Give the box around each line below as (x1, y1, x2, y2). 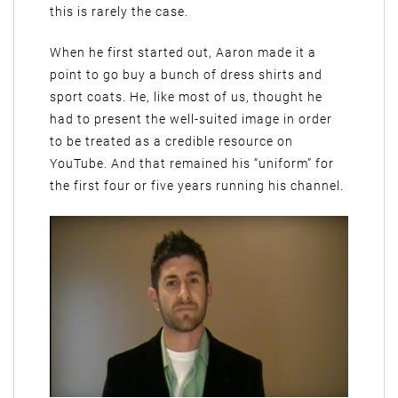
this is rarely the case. (50, 4, 188, 19)
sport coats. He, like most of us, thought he (50, 90, 322, 104)
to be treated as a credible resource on (50, 134, 293, 148)
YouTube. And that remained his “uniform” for (50, 156, 334, 171)
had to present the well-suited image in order (50, 112, 332, 126)
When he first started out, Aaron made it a (50, 45, 316, 60)
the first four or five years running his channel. (50, 179, 344, 193)
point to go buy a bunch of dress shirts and (50, 68, 322, 82)
